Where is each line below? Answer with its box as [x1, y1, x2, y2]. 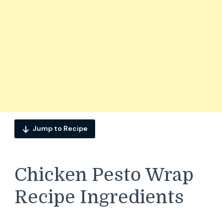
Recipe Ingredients [14, 186, 184, 208]
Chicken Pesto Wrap [14, 164, 194, 185]
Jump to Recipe [33, 124, 88, 133]
